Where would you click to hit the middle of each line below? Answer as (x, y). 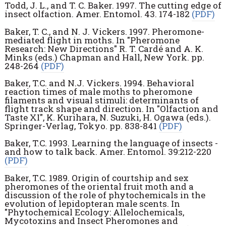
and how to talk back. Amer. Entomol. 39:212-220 (108, 152)
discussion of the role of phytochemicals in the (105, 195)
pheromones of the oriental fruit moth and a (99, 186)
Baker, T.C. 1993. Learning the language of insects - (111, 143)
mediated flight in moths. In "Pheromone (92, 40)
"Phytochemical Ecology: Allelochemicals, (94, 212)
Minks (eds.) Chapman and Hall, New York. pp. (104, 57)
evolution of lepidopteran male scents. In (92, 203)
